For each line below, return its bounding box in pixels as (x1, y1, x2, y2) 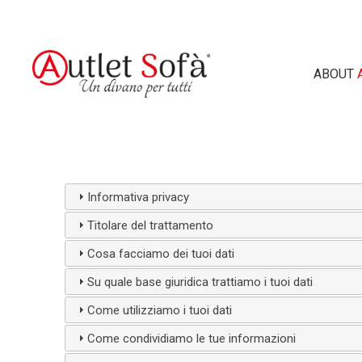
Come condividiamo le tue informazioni (86, 330, 296, 346)
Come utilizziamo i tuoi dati (86, 302, 232, 318)
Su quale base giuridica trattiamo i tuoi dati (86, 274, 313, 289)
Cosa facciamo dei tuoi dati (86, 246, 234, 261)
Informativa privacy (86, 189, 189, 204)
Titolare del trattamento (86, 217, 213, 233)
